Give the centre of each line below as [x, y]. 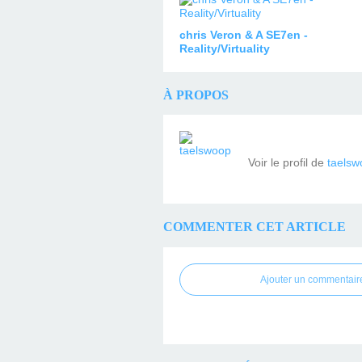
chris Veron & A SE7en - [244, 34]
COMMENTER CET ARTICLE [255, 227]
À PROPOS [196, 95]
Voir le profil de [288, 163]
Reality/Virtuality [225, 48]
